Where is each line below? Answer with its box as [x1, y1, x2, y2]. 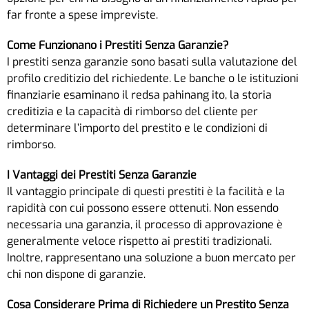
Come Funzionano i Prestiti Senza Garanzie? [7, 37, 229, 52]
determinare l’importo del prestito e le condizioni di [7, 120, 268, 135]
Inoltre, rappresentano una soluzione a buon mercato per [7, 250, 296, 265]
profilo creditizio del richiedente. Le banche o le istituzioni [7, 70, 299, 86]
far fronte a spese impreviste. [7, 7, 158, 22]
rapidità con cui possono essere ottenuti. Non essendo [7, 200, 279, 215]
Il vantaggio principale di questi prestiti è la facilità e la [7, 183, 285, 199]
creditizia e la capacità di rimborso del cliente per [7, 103, 258, 119]
